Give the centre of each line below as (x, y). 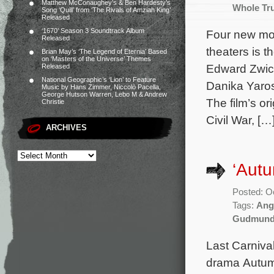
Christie (53, 102)
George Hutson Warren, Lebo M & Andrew (104, 94)
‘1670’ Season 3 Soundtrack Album (93, 31)
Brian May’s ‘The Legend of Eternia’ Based (104, 51)
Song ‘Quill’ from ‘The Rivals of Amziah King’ (106, 10)
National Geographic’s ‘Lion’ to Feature (99, 80)
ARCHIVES (66, 128)
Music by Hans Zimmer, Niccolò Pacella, (101, 87)
